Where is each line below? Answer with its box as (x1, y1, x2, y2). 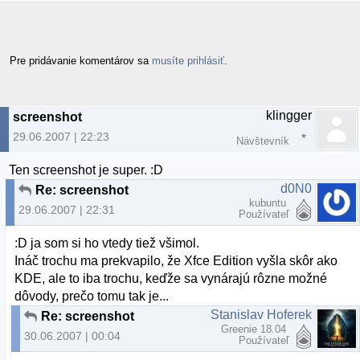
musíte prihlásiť (152, 54, 224, 67)
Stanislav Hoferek (211, 308, 312, 322)
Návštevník (236, 134, 289, 147)
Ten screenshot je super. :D (9, 162, 164, 177)
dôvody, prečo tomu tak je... (14, 289, 170, 304)
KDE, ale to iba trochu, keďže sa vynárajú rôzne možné (14, 272, 328, 286)
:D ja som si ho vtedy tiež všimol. (14, 236, 200, 251)
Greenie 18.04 (221, 323, 289, 336)
